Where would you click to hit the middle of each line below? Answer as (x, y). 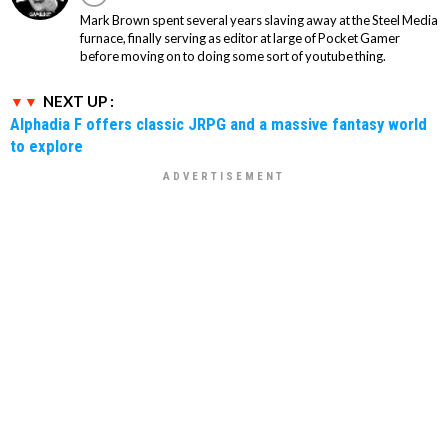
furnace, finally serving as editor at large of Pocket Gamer (240, 37)
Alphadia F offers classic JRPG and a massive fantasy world (218, 123)
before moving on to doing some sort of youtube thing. (233, 55)
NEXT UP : (78, 100)
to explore (46, 145)
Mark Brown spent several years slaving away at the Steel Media (259, 19)
